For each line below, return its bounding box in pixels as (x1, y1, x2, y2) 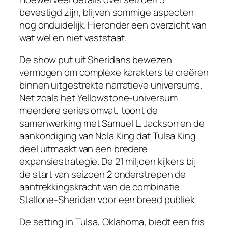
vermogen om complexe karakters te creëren (19, 66, 209, 79)
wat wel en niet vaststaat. (19, 31, 127, 44)
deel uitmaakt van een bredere (19, 142, 148, 156)
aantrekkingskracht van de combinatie (19, 180, 180, 194)
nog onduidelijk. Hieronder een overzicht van (19, 18, 207, 32)
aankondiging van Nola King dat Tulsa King (19, 129, 196, 143)
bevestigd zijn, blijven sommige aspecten (19, 5, 194, 19)
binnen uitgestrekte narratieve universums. (19, 78, 202, 92)
